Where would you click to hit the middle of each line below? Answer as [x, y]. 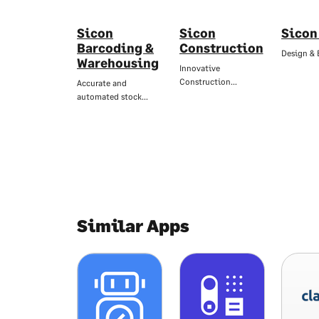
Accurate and [102, 83]
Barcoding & [115, 48]
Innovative [199, 68]
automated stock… [113, 96]
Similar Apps [133, 225]
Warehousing [118, 63]
